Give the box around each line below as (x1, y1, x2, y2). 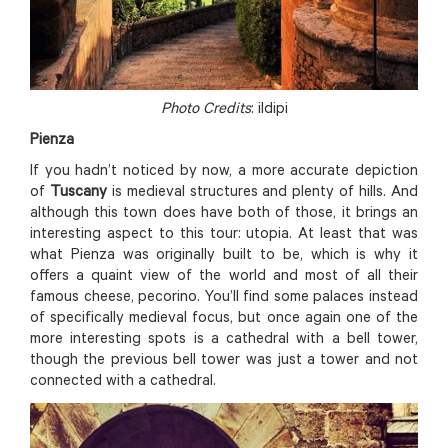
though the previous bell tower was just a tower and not (30, 352, 418, 370)
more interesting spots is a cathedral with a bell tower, (30, 331, 418, 349)
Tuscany (45, 184, 107, 202)
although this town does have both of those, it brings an (30, 205, 418, 223)
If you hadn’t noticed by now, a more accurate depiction (30, 163, 418, 181)
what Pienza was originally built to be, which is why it (30, 247, 418, 265)
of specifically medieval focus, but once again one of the (30, 310, 418, 328)
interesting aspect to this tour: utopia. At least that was (30, 226, 418, 244)
